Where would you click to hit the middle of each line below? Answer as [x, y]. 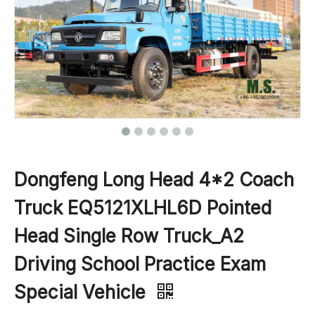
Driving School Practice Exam [140, 264]
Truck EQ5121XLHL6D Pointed [143, 208]
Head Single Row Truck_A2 [129, 236]
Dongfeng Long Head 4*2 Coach [154, 180]
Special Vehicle [82, 292]
